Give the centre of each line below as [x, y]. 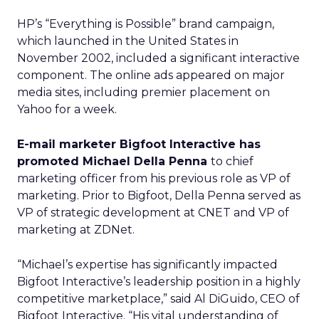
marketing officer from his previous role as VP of [154, 178]
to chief [232, 161]
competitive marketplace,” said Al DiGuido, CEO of [158, 299]
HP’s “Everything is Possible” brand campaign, [146, 24]
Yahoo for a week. [67, 109]
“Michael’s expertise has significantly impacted [147, 265]
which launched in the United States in [128, 41]
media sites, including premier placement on [143, 92]
